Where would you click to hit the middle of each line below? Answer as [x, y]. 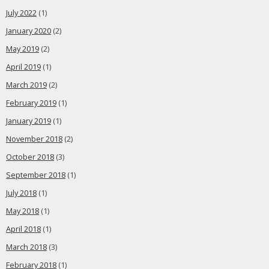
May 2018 [23, 211]
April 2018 [23, 229]
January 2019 [29, 121]
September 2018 [36, 175]
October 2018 [30, 157]
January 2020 [29, 31]
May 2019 [23, 49]
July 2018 [21, 193]
